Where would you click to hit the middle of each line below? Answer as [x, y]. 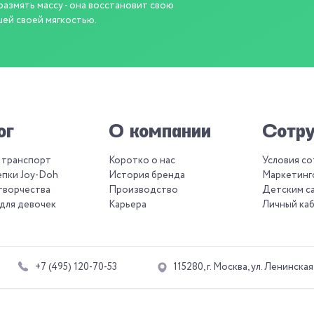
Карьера [128, 205]
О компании [160, 132]
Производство [144, 190]
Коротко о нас [142, 161]
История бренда [147, 176]
